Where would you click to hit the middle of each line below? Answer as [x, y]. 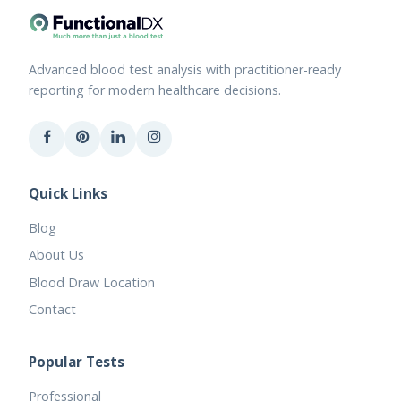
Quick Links [68, 193]
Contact [52, 309]
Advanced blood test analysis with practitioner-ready [185, 70]
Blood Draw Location [92, 282]
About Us [56, 255]
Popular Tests [77, 362]
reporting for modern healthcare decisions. [155, 90]
